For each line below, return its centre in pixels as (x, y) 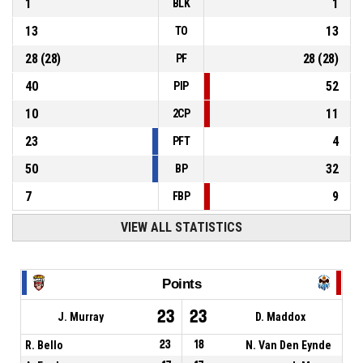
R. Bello (44, 345)
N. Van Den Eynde (289, 345)
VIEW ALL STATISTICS (181, 228)
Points (181, 284)
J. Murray (81, 316)
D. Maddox (280, 316)
